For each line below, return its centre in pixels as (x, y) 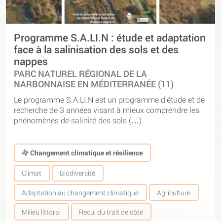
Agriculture (174, 192)
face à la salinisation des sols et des (96, 50)
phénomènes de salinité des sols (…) (78, 120)
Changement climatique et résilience (86, 152)
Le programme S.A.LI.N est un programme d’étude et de (109, 99)
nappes (31, 61)
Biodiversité (78, 173)
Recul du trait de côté (111, 212)
